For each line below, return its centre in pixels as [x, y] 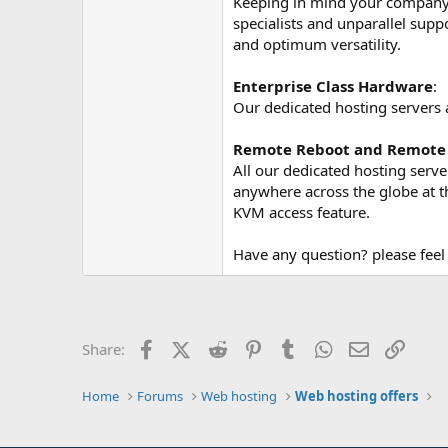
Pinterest [296, 347]
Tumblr [325, 347]
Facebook [191, 347]
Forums [160, 396]
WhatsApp [371, 347]
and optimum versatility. [317, 44]
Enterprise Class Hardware [333, 86]
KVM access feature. [301, 212]
